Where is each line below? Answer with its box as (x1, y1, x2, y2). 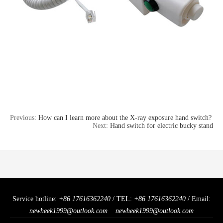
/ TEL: (111, 195, 134, 203)
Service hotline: (12, 195, 59, 203)
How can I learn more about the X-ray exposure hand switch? (38, 114, 212, 121)
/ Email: (186, 195, 211, 203)
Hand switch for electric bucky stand (110, 122, 213, 129)
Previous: (10, 114, 38, 121)
